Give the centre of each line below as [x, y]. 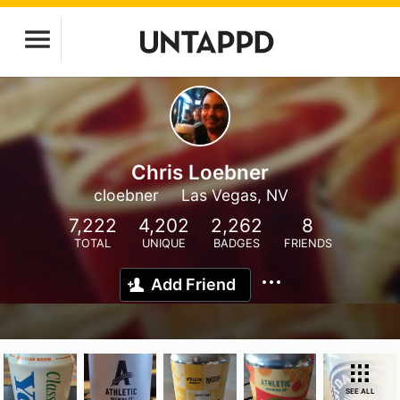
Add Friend [193, 284]
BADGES [236, 243]
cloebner [126, 195]
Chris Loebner [200, 172]
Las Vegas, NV [235, 195]
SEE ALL [360, 391]
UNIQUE [163, 243]
